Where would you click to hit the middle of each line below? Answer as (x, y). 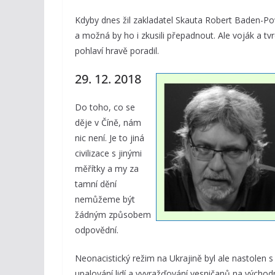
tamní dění (96, 184)
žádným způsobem (113, 215)
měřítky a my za (107, 168)
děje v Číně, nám (108, 122)
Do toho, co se (105, 107)
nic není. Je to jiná (110, 138)
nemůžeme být (105, 199)
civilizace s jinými (108, 153)
